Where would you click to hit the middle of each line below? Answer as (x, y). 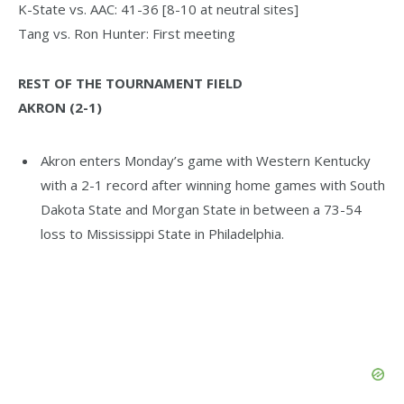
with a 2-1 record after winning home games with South (213, 184)
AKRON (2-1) (60, 108)
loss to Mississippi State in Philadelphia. (162, 233)
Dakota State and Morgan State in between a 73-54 (201, 209)
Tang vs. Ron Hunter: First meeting (127, 34)
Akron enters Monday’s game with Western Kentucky (206, 160)
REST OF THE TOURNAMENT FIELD (130, 83)
